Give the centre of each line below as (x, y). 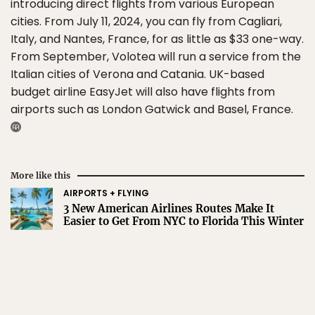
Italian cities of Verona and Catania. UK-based (137, 75)
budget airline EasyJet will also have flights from (143, 92)
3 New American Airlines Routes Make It (169, 209)
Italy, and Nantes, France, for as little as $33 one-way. (157, 39)
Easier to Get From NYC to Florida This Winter (184, 221)
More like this (40, 176)
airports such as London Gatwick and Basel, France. (152, 110)
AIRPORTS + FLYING (106, 193)
